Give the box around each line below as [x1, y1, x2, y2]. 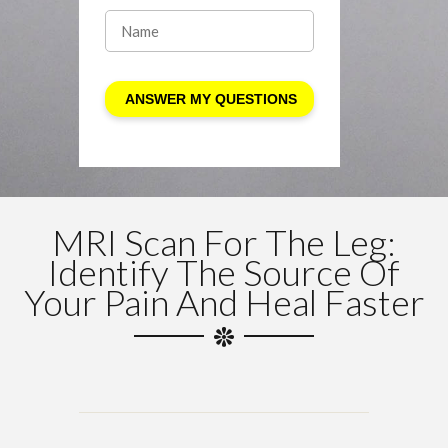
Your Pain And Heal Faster [23, 279, 425, 324]
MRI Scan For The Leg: [52, 219, 396, 264]
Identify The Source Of [48, 249, 400, 294]
